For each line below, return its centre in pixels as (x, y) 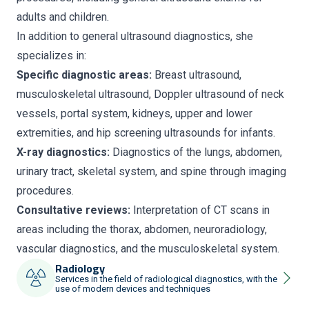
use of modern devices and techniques (133, 289)
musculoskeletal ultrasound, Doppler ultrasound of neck (150, 94)
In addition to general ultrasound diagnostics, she (135, 36)
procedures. (45, 191)
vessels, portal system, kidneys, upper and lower (134, 113)
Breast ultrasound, (197, 75)
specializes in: (51, 56)
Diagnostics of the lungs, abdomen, (196, 152)
